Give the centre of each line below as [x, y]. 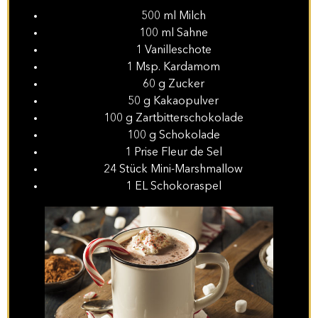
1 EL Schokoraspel [173, 186]
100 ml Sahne [173, 33]
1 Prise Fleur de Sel [173, 152]
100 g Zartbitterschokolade [173, 118]
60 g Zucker [173, 84]
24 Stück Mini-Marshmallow [173, 169]
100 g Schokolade [173, 135]
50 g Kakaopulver [173, 101]
